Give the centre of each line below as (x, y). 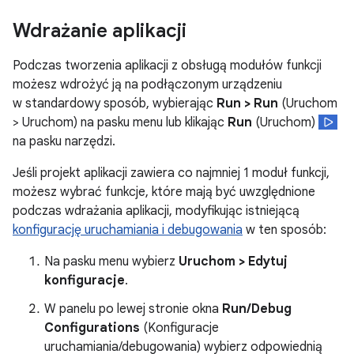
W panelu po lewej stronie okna (133, 309)
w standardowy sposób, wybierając (115, 104)
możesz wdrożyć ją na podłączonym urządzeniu (147, 85)
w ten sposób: (284, 230)
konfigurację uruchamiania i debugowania (128, 230)
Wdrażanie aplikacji (100, 31)
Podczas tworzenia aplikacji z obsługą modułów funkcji (167, 66)
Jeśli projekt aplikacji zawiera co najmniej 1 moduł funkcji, (171, 173)
